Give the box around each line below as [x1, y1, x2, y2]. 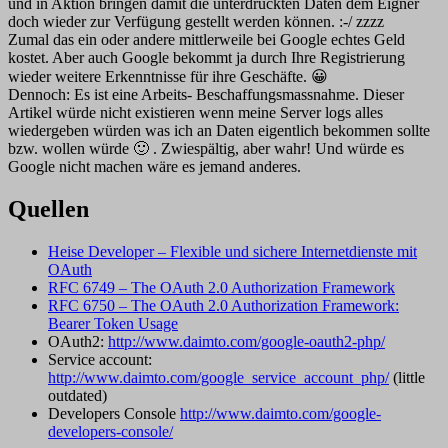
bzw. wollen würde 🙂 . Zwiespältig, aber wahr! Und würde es [8, 140, 404, 158]
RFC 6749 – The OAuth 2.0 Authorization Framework [48, 279, 395, 297]
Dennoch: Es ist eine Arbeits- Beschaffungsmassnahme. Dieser [8, 86, 404, 104]
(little [389, 369, 425, 387]
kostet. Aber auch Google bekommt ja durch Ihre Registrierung [8, 49, 405, 67]
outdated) [48, 387, 107, 405]
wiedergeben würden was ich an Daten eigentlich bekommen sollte [8, 122, 430, 140]
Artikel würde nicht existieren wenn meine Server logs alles [8, 104, 383, 122]
